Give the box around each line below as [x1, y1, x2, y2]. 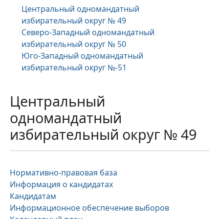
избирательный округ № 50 [22, 39, 126, 49]
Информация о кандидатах [10, 179, 113, 190]
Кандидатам [10, 191, 56, 201]
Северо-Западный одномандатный [22, 27, 154, 38]
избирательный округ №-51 [22, 62, 127, 73]
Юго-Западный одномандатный [22, 50, 143, 61]
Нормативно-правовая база [10, 167, 117, 178]
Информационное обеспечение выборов [10, 202, 169, 213]
